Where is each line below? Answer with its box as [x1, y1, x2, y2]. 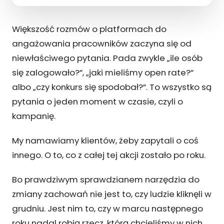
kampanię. [12, 109, 55, 122]
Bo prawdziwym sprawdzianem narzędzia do [12, 173, 199, 185]
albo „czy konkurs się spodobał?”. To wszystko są [12, 80, 211, 93]
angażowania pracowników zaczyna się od [12, 37, 191, 49]
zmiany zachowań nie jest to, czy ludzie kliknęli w [12, 187, 211, 200]
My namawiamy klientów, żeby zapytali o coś [12, 134, 198, 146]
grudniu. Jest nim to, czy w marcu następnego [12, 202, 203, 214]
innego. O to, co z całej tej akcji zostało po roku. [12, 148, 205, 161]
